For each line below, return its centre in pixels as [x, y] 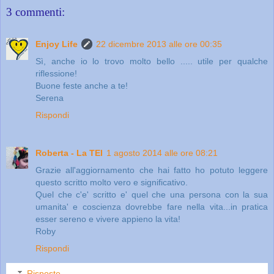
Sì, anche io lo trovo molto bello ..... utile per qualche [152, 61]
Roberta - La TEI [69, 153]
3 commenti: [35, 12]
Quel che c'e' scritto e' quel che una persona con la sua [152, 194]
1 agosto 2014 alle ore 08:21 [162, 153]
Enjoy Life [57, 44]
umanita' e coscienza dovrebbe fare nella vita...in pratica [152, 206]
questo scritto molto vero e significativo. [112, 182]
